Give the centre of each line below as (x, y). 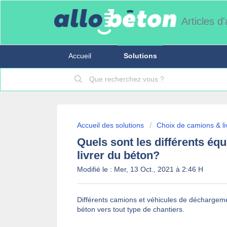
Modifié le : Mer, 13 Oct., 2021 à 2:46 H (140, 169)
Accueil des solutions (111, 125)
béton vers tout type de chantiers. (131, 209)
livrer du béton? (118, 155)
